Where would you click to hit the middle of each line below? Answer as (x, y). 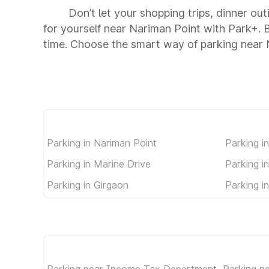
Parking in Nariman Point (102, 143)
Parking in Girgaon (88, 185)
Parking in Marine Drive (99, 164)
